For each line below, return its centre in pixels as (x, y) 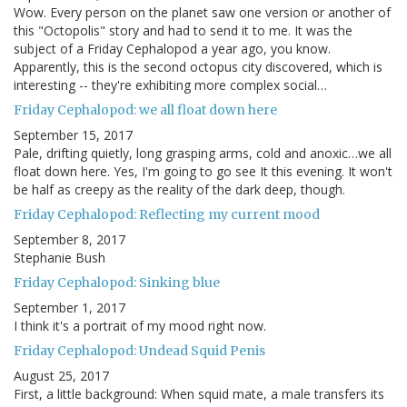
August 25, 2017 (61, 376)
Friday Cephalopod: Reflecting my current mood (167, 215)
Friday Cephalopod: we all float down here (145, 110)
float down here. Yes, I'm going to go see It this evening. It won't (203, 172)
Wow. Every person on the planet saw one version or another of (202, 13)
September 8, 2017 (69, 240)
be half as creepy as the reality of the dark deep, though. (179, 190)
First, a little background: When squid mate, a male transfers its (199, 394)
